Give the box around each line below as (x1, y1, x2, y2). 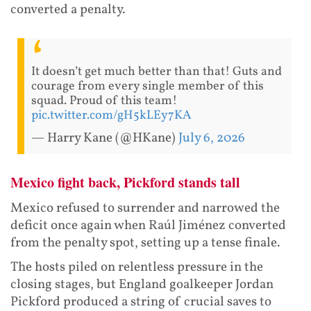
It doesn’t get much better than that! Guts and (31, 63, 282, 81)
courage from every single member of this (31, 78, 264, 96)
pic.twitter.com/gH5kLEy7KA (31, 107, 192, 125)
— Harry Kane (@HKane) (31, 129, 178, 148)
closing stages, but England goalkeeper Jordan (10, 276, 274, 294)
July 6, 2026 (178, 129, 245, 148)
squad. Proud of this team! (31, 92, 177, 110)
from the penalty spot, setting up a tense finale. (10, 234, 280, 253)
